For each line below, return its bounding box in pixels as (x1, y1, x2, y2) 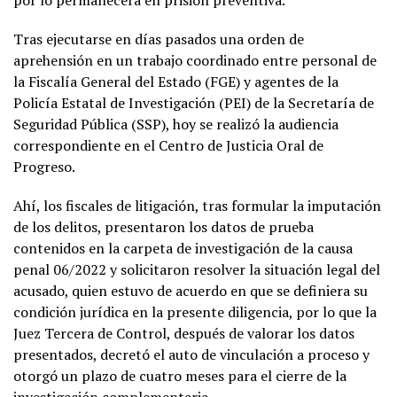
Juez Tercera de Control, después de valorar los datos (13, 323, 354, 343)
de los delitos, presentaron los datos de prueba (13, 216, 314, 237)
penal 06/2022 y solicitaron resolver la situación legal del (13, 259, 380, 279)
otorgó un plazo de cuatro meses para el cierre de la (13, 365, 346, 385)
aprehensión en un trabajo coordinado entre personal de (13, 50, 377, 70)
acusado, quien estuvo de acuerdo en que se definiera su (13, 280, 368, 300)
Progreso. (13, 156, 75, 176)
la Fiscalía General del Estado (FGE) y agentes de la (13, 71, 339, 91)
